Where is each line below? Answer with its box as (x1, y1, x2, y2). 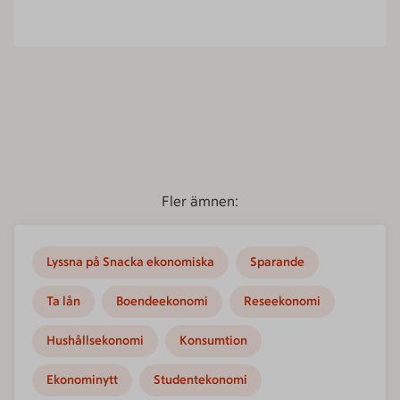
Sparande (250, 254, 304, 270)
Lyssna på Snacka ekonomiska (46, 254, 214, 270)
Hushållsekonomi (46, 333, 144, 348)
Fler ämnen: (162, 193, 238, 210)
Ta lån (46, 294, 80, 309)
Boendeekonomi (116, 294, 208, 309)
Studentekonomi (154, 372, 247, 387)
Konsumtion (179, 333, 247, 348)
